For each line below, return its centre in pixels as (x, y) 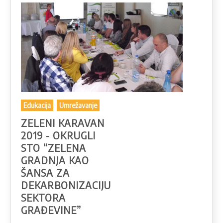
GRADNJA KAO (55, 160)
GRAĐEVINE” (51, 210)
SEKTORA (43, 198)
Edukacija (37, 106)
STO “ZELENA (54, 148)
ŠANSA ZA (45, 173)
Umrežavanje (78, 106)
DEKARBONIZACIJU (66, 185)
